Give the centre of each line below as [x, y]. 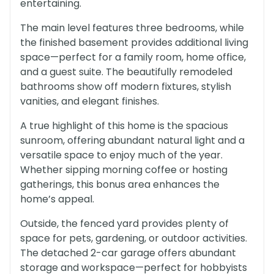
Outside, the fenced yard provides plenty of [124, 224]
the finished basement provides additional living [134, 43]
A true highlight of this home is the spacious [124, 126]
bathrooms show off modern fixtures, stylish [126, 87]
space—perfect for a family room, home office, [133, 57]
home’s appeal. [57, 199]
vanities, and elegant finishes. [90, 101]
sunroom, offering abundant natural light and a [132, 140]
